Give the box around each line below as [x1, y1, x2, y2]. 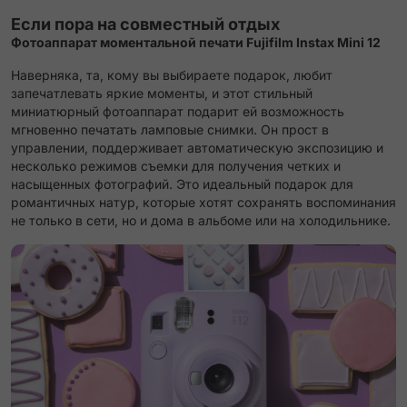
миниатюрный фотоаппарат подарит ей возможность [11, 104, 344, 120]
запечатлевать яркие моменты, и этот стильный [11, 85, 313, 102]
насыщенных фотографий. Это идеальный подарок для [11, 176, 353, 193]
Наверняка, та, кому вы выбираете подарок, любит [11, 67, 333, 84]
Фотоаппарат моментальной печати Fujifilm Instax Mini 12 [11, 35, 381, 51]
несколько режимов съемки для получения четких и [11, 158, 341, 174]
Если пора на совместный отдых [11, 15, 280, 35]
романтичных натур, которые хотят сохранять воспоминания [11, 194, 396, 211]
